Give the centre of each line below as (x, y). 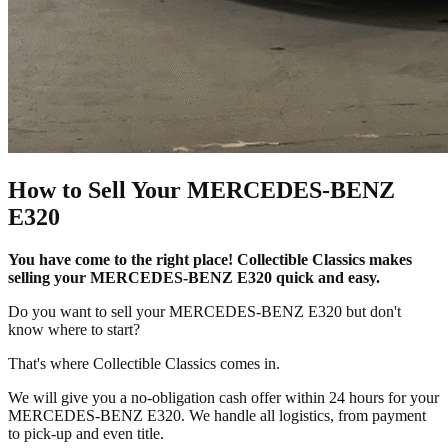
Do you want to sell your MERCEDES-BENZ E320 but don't (204, 311)
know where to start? (74, 329)
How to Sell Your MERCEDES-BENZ (201, 189)
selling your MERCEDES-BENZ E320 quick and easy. (194, 277)
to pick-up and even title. (86, 433)
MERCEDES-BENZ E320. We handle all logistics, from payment (217, 415)
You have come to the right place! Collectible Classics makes (210, 259)
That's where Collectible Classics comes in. (144, 363)
